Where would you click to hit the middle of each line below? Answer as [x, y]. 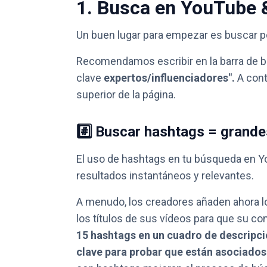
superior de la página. [126, 94]
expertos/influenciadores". [169, 78]
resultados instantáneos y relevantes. [165, 176]
